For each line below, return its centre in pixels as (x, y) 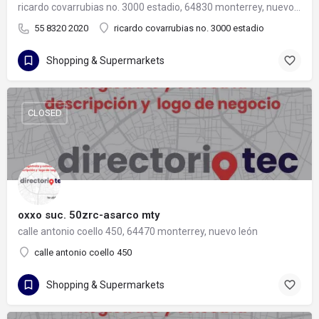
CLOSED (45, 113)
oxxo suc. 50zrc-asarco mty (89, 215)
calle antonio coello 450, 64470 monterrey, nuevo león (138, 231)
